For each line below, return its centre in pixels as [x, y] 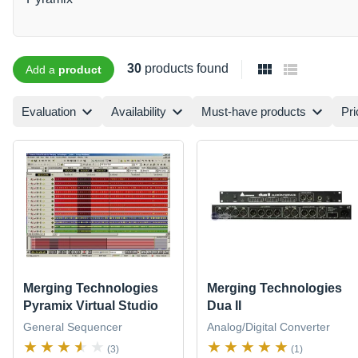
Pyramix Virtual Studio [91, 306]
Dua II [224, 306]
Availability [139, 111]
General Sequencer [73, 327]
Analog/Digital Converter [268, 327]
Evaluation [49, 111]
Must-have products [254, 111]
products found [185, 68]
